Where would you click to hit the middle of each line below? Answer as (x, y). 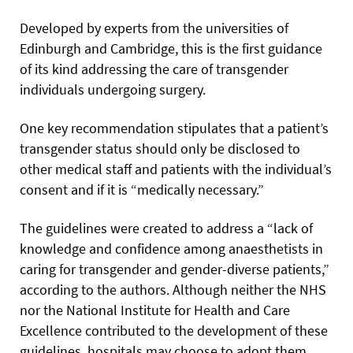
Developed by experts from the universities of (154, 28)
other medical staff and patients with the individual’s (176, 169)
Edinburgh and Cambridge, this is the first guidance (171, 48)
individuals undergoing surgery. (113, 89)
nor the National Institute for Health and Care (155, 310)
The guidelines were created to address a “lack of (166, 228)
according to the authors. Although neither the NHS (173, 289)
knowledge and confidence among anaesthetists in (171, 248)
